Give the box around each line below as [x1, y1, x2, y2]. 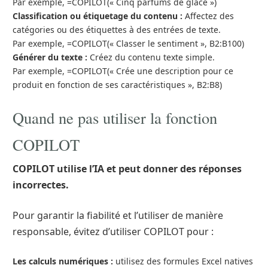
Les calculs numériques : [13, 255, 113, 267]
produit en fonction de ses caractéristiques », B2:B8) [13, 79, 222, 90]
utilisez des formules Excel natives [113, 255, 253, 267]
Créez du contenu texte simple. [87, 51, 215, 63]
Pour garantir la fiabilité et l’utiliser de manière [13, 209, 223, 222]
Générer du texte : [13, 51, 87, 63]
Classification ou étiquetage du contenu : [13, 10, 182, 22]
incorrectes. [13, 178, 69, 191]
